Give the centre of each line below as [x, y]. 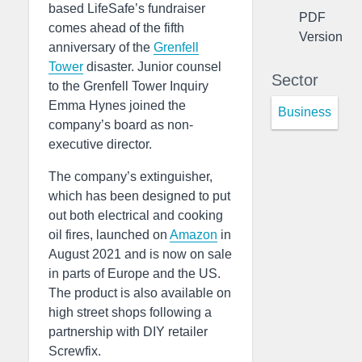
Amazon [194, 235]
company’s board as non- [121, 125]
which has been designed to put [139, 196]
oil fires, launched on [109, 235]
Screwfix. [75, 351]
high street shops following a [130, 312]
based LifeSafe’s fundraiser [127, 8]
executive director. [100, 144]
